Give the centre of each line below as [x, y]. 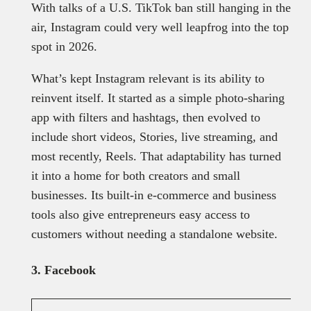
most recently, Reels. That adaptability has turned [156, 156]
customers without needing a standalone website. [154, 234]
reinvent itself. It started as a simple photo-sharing [158, 98]
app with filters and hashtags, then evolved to [145, 117]
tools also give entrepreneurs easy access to [140, 214]
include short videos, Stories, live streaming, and [154, 136]
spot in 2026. [64, 46]
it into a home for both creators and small [135, 175]
